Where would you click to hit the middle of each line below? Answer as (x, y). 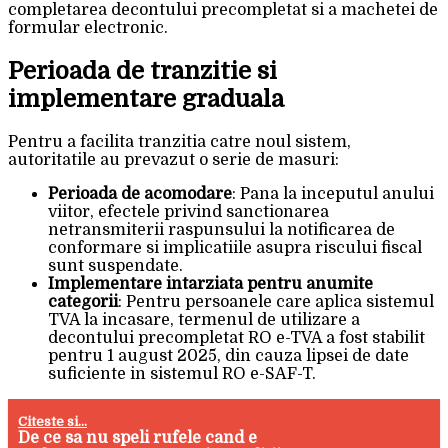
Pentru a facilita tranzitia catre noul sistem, (179, 142)
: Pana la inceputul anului (333, 194)
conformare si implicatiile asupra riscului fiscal (235, 248)
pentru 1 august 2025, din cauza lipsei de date (228, 356)
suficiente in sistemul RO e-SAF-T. (182, 374)
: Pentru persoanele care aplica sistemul (276, 302)
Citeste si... (53, 422)
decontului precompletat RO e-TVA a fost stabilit (236, 338)
